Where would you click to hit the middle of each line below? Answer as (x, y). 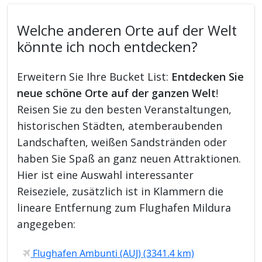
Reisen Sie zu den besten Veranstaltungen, (125, 109)
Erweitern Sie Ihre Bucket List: (94, 76)
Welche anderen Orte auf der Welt (127, 30)
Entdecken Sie (208, 76)
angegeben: (46, 224)
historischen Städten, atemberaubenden (120, 125)
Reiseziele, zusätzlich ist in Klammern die (120, 191)
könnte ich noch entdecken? (108, 46)
